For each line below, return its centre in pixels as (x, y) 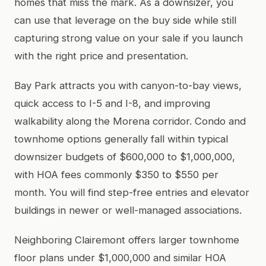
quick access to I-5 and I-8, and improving (112, 103)
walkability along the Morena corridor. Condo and (130, 121)
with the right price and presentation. (101, 56)
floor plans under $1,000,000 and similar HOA (120, 257)
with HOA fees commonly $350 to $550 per (116, 174)
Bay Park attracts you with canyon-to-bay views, (128, 85)
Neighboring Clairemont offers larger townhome (127, 240)
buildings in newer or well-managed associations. (128, 210)
